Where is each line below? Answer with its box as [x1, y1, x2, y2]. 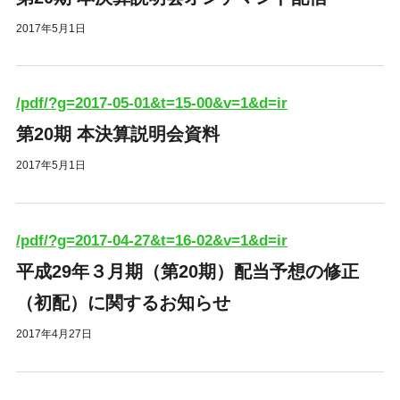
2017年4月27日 [15, 328, 92, 341]
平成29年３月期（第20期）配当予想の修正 [15, 262, 359, 282]
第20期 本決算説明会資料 [15, 124, 220, 145]
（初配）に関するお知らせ [15, 293, 230, 313]
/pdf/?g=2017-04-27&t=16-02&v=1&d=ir [15, 232, 287, 250]
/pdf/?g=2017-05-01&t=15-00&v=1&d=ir [15, 95, 287, 112]
